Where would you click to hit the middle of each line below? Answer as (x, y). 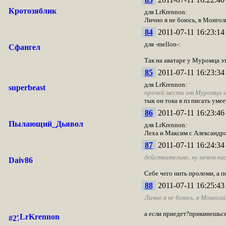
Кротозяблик (32, 11)
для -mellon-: (162, 44)
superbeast (27, 88)
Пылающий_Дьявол (46, 124)
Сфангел (24, 47)
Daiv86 (20, 160)
